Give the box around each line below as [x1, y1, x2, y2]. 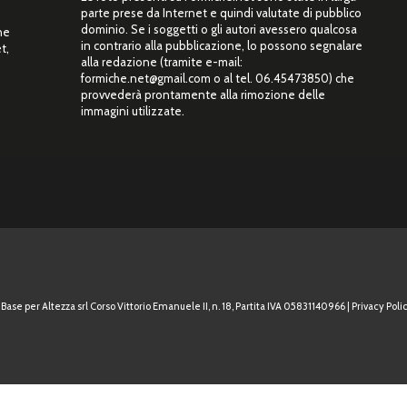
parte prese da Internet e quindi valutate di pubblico [81, 5, 362, 20]
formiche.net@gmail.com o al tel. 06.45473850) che [81, 70, 354, 85]
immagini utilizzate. [81, 103, 184, 118]
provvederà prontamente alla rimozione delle [81, 86, 325, 102]
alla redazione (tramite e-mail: [81, 54, 243, 69]
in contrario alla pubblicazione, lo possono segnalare [81, 37, 362, 53]
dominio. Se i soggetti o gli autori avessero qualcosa [81, 21, 357, 36]
